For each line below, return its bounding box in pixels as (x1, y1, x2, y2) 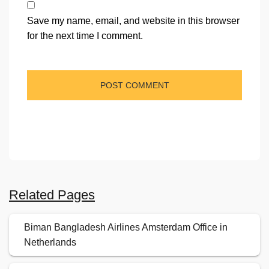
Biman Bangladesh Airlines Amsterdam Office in (24, 222, 228, 233)
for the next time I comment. (27, 31, 143, 41)
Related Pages (9, 187, 95, 203)
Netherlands (24, 237, 76, 248)
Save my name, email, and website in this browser (27, 16, 240, 26)
